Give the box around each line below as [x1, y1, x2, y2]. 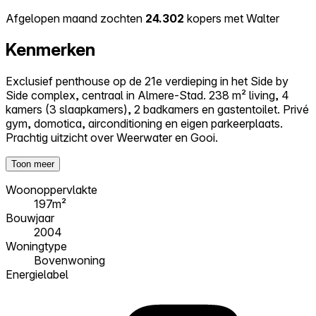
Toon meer [11, 158, 54, 169]
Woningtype [6, 238, 67, 253]
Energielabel [6, 267, 68, 281]
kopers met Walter [184, 11, 279, 26]
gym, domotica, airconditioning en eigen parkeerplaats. [6, 116, 283, 130]
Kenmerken [6, 39, 95, 60]
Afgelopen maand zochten [6, 11, 145, 26]
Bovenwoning [34, 253, 105, 267]
